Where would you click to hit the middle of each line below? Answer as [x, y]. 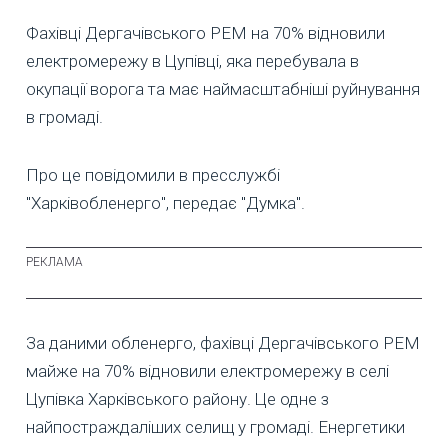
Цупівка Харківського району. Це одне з [177, 399]
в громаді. [64, 117]
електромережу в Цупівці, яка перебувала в [192, 61]
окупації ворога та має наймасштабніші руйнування [223, 89]
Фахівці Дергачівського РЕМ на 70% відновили [205, 33]
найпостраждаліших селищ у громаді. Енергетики [215, 427]
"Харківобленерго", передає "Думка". [165, 203]
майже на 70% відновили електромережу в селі [207, 371]
